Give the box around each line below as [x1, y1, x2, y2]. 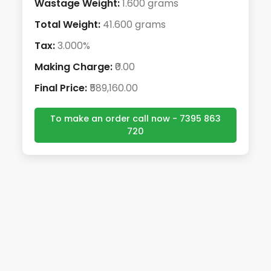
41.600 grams [100, 18, 166, 31]
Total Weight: [34, 18, 101, 31]
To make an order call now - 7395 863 [50, 113, 221, 125]
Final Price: [34, 81, 88, 95]
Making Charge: [34, 60, 113, 74]
